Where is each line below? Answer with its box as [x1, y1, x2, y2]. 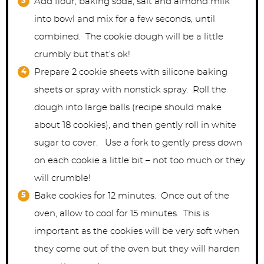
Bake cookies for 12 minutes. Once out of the [34, 192, 229, 201]
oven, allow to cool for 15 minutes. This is [34, 209, 209, 219]
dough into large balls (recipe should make [34, 103, 222, 113]
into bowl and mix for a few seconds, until [34, 15, 215, 24]
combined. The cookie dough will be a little [34, 32, 223, 42]
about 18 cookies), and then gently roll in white [34, 121, 236, 130]
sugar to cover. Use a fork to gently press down [34, 138, 242, 148]
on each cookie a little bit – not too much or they [34, 156, 245, 166]
